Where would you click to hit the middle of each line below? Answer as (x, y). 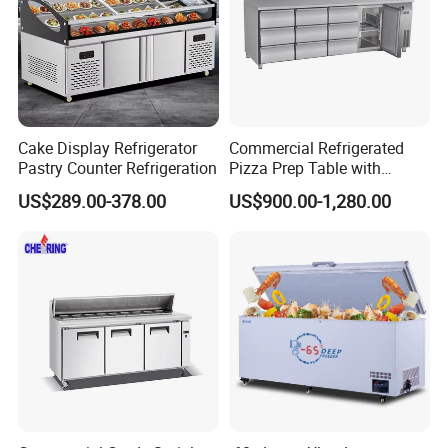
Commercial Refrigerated (316, 147)
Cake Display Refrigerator (108, 147)
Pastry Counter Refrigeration (118, 167)
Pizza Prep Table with (304, 167)
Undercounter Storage (305, 187)
